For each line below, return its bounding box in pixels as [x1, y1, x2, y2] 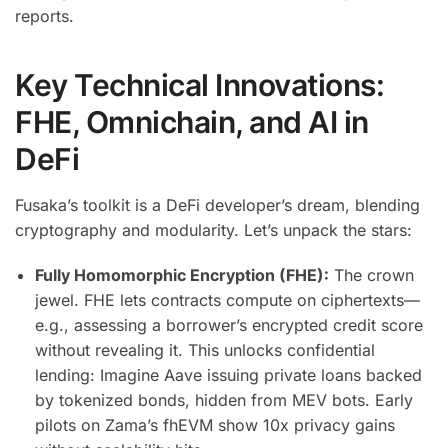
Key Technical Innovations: [15, 67, 384, 104]
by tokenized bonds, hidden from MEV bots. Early [35, 389, 413, 410]
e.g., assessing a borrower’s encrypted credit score [35, 314, 423, 335]
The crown [329, 264, 414, 285]
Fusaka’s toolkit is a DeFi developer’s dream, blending [15, 195, 420, 216]
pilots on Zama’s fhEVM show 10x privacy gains [35, 414, 395, 435]
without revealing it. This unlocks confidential [35, 339, 375, 360]
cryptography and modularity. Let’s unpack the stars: [15, 220, 412, 241]
